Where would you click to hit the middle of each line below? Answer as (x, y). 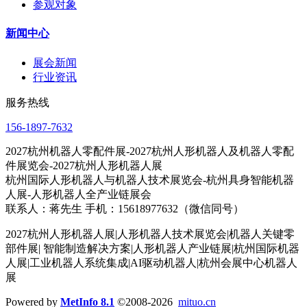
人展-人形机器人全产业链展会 (78, 194)
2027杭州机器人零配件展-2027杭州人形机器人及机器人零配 (150, 151)
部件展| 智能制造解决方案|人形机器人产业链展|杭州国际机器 (152, 248)
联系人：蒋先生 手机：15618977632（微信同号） (125, 208)
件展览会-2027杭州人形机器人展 (84, 165)
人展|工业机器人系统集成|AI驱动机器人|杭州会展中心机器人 (151, 262)
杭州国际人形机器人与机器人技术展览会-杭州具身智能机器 (150, 180)
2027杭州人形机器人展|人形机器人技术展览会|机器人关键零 (150, 234)
